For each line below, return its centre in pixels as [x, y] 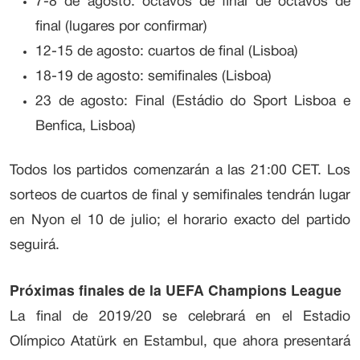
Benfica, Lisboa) [86, 127]
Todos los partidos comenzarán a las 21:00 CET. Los [180, 171]
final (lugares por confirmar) [121, 27]
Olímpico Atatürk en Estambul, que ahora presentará [180, 342]
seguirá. [35, 245]
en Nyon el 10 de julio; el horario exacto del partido [180, 221]
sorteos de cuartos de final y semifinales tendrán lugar [180, 196]
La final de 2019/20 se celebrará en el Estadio [180, 317]
